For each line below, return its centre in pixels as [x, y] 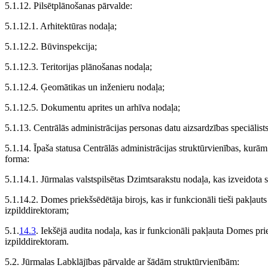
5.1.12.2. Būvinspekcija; [51, 47]
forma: [17, 159]
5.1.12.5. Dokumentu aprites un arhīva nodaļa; [92, 108]
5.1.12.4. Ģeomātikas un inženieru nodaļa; [85, 87]
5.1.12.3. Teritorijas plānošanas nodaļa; [78, 67]
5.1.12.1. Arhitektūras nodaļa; [61, 26]
